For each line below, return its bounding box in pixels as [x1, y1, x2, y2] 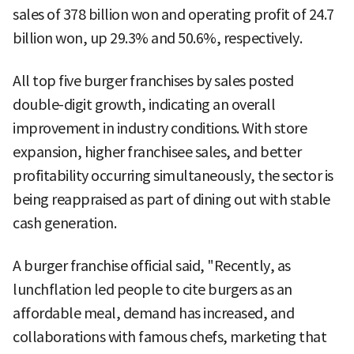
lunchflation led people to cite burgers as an [13, 281, 292, 299]
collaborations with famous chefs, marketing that [13, 328, 326, 347]
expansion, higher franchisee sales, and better [13, 143, 301, 162]
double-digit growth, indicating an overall [13, 96, 275, 115]
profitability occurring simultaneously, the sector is [13, 167, 333, 186]
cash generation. [13, 214, 116, 233]
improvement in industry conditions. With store [13, 119, 307, 138]
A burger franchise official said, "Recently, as [13, 257, 291, 276]
